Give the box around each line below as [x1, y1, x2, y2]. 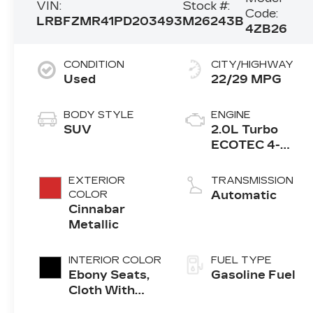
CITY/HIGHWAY [211, 58, 294, 71]
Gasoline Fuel [211, 268, 296, 282]
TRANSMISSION [211, 174, 294, 187]
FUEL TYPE [211, 254, 272, 266]
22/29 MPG [211, 72, 282, 86]
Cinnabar [68, 202, 126, 216]
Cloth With [68, 283, 136, 297]
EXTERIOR [68, 174, 126, 187]
